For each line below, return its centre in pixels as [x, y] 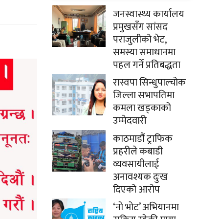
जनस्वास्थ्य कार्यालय [149, 14]
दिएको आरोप [136, 189]
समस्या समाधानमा [144, 52]
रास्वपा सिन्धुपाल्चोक [149, 82]
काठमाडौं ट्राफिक [143, 139]
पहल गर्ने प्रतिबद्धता [147, 65]
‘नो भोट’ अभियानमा [146, 207]
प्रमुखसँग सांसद [140, 27]
